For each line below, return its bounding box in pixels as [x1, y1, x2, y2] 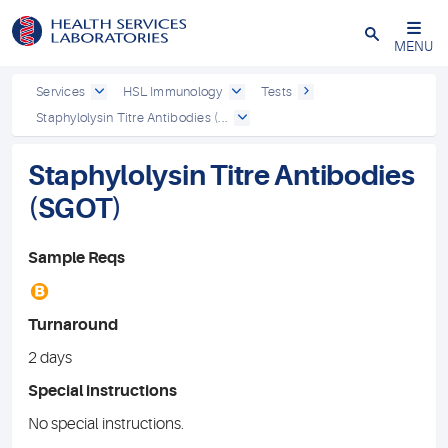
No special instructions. [28, 415, 184, 433]
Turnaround [28, 316, 118, 334]
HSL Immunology [123, 84, 223, 99]
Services [36, 84, 86, 99]
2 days [28, 349, 72, 367]
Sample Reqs [28, 249, 125, 267]
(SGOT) [28, 193, 122, 225]
